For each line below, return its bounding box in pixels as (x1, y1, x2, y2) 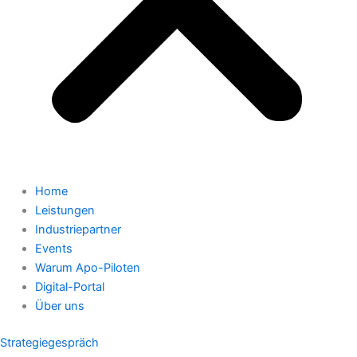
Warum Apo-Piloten (34, 260, 140, 275)
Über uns (34, 298, 84, 313)
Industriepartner (34, 222, 121, 237)
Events (34, 241, 73, 256)
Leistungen (34, 202, 95, 218)
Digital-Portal (34, 279, 104, 294)
